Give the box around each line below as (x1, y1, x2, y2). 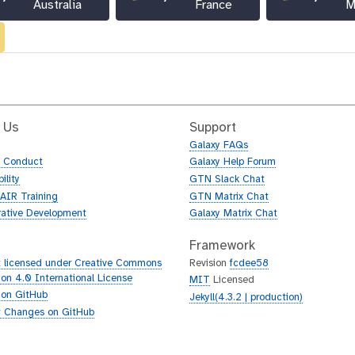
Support (189, 120, 236, 135)
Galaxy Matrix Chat (189, 208, 277, 219)
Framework (189, 239, 255, 253)
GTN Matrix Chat (189, 191, 269, 202)
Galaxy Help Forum (189, 157, 276, 168)
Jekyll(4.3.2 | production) (189, 292, 303, 303)
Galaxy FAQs (189, 139, 248, 151)
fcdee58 (230, 258, 269, 269)
